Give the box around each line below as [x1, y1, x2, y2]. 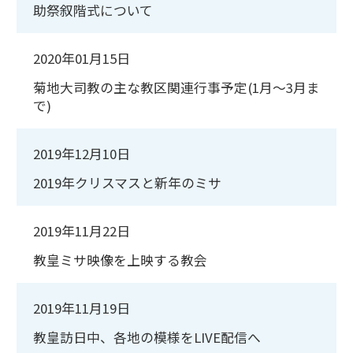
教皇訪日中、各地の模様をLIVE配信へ [33, 327, 261, 347]
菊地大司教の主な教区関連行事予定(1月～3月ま [33, 78, 320, 98]
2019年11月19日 [33, 298, 130, 318]
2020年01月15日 [33, 49, 130, 69]
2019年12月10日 [33, 143, 130, 163]
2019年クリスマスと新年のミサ [33, 173, 221, 192]
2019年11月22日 [33, 221, 130, 240]
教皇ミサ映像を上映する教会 [33, 250, 207, 269]
